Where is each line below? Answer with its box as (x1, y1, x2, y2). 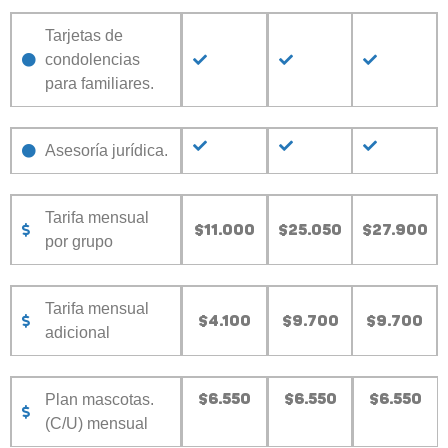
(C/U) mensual (44, 414, 148, 432)
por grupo (44, 232, 113, 250)
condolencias (44, 50, 140, 68)
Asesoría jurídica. (44, 141, 168, 159)
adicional (44, 323, 110, 341)
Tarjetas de (44, 26, 123, 44)
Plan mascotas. (44, 390, 154, 408)
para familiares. (44, 74, 154, 92)
